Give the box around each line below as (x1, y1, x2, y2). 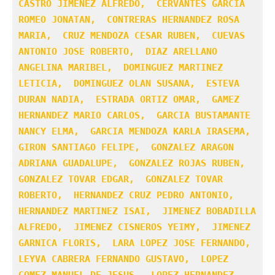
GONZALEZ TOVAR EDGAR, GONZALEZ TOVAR (18, 173, 223, 185)
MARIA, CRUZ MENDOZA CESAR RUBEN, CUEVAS (18, 29, 245, 41)
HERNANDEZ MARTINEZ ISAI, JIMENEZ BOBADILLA (18, 205, 256, 217)
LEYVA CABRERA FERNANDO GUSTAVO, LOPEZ (18, 253, 228, 265)
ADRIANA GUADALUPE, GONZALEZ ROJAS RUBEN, (18, 157, 250, 169)
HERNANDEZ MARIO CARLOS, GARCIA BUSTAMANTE (18, 109, 250, 121)
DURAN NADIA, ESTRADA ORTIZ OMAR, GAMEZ (18, 93, 239, 105)
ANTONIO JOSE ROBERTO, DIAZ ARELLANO (18, 45, 217, 57)
